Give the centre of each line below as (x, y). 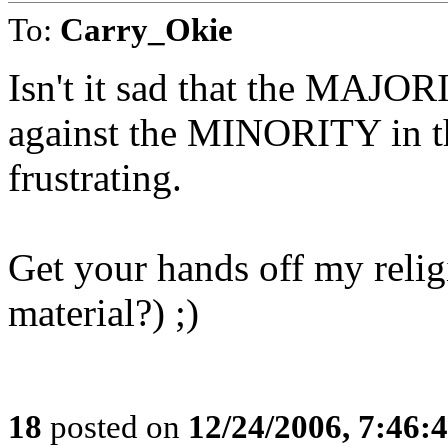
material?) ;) (103, 312)
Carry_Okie (146, 29)
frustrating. (95, 177)
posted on (115, 426)
